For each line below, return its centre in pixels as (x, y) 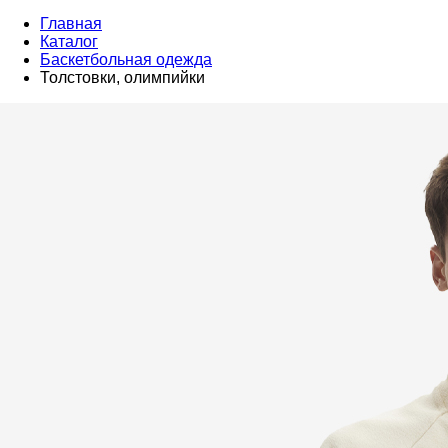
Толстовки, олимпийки (122, 77)
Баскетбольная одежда (126, 59)
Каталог (69, 41)
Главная (71, 23)
